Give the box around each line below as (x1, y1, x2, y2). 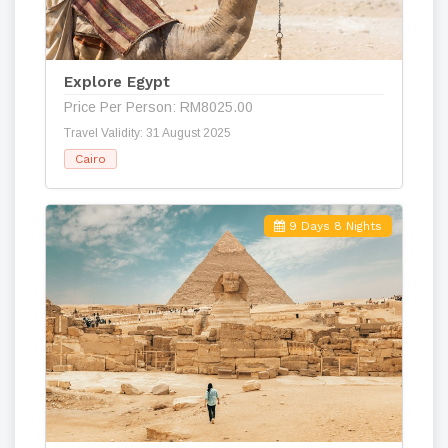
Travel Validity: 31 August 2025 (64, 125, 231, 140)
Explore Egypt (64, 72, 170, 91)
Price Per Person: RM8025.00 (64, 98, 253, 115)
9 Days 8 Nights (285, 218, 382, 233)
